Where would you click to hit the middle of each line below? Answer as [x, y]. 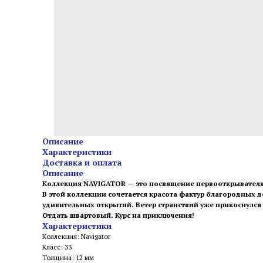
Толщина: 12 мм [68, 257]
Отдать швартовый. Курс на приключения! [118, 215]
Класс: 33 [57, 247]
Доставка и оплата [82, 162]
